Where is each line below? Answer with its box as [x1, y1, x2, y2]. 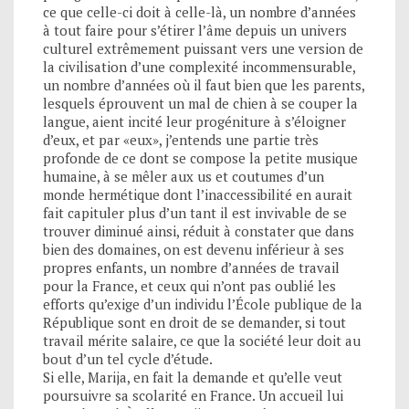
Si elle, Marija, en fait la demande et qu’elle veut [43, 367, 342, 386]
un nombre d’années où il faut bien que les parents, [43, 75, 364, 94]
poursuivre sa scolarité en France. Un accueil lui [43, 385, 343, 404]
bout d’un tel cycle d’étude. [43, 349, 213, 368]
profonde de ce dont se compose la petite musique [43, 148, 358, 167]
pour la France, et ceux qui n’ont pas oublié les [43, 276, 336, 295]
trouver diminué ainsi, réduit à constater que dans [43, 221, 354, 240]
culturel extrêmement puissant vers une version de [43, 38, 363, 58]
